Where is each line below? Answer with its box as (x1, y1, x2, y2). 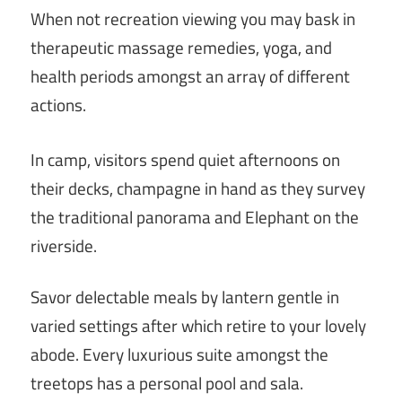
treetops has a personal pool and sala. (31, 371, 303, 397)
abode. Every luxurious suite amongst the (31, 342, 328, 368)
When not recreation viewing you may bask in (31, 5, 355, 31)
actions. (31, 92, 86, 118)
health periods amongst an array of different (31, 63, 350, 89)
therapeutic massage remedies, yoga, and (31, 34, 332, 60)
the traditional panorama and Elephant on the (31, 204, 359, 230)
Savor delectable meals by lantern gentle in (31, 284, 339, 310)
